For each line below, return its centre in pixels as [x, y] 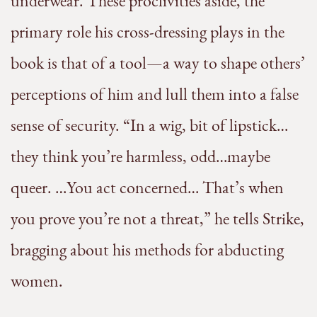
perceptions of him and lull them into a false [155, 94]
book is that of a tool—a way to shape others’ [158, 63]
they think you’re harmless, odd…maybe [140, 156]
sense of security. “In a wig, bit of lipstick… [149, 125]
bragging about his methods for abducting [147, 250]
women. [37, 281]
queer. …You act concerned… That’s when [147, 188]
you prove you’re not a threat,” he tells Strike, [157, 219]
